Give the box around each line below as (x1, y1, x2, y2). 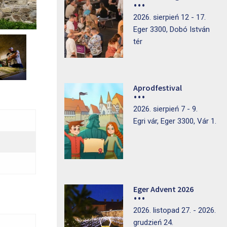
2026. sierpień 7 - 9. (133, 104, 198, 113)
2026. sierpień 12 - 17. (133, 13, 206, 22)
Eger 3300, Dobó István (133, 25, 210, 34)
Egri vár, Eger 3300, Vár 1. (133, 117, 216, 126)
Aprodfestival (133, 83, 182, 93)
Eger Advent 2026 (133, 184, 194, 194)
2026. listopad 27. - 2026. (133, 206, 216, 215)
